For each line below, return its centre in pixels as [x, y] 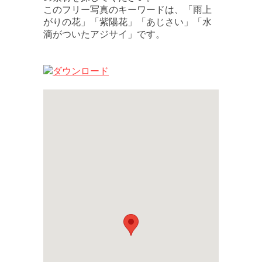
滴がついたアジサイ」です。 [104, 34]
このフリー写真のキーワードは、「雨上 [127, 10]
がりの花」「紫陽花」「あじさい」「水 [127, 22]
